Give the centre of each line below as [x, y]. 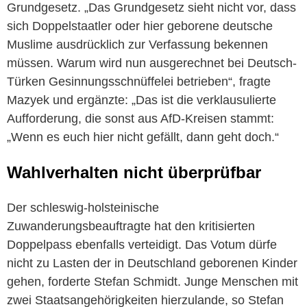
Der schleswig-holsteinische [83, 207]
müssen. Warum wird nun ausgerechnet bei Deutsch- [152, 63]
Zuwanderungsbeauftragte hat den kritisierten [131, 226]
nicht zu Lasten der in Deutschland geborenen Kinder [152, 263]
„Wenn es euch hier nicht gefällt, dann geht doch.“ [143, 137]
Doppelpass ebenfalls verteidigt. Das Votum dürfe [142, 244]
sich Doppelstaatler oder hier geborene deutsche [140, 26]
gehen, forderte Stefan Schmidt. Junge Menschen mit [152, 281]
